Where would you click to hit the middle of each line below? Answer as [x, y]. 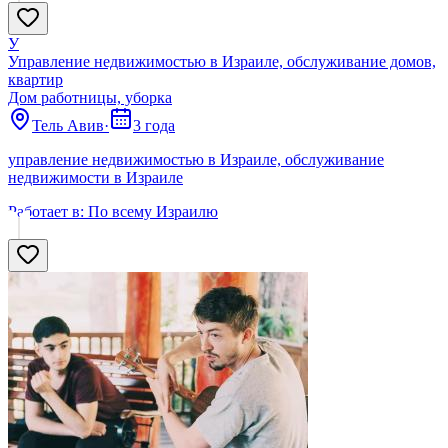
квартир [35, 80]
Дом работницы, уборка [90, 98]
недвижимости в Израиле [95, 178]
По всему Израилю [153, 212]
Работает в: [46, 212]
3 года [154, 126]
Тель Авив [68, 126]
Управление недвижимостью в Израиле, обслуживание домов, [222, 62]
